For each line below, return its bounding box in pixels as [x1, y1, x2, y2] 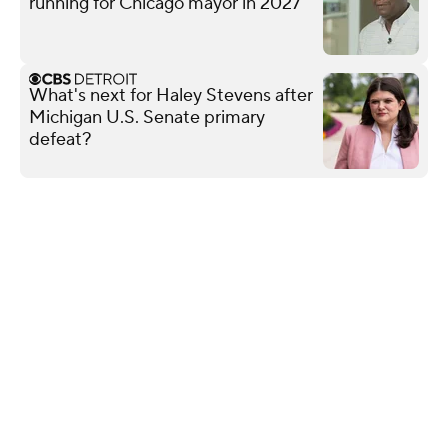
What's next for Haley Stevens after [29, 83, 313, 107]
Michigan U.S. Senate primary [29, 105, 265, 129]
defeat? [29, 127, 91, 151]
